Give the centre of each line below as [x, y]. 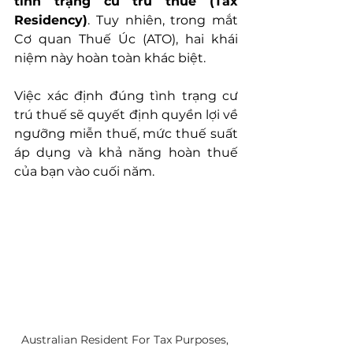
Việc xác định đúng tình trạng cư [126, 96]
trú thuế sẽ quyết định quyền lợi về [126, 115]
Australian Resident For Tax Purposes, [126, 340]
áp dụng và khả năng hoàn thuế [126, 152]
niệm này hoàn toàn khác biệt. [110, 58]
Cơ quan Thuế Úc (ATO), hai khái [126, 39]
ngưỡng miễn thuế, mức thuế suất [126, 134]
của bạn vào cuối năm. [84, 171]
